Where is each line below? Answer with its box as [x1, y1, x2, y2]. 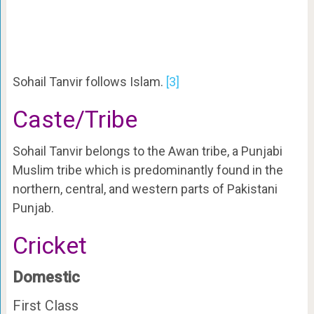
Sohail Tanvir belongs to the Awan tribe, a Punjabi [12, 144, 282, 159]
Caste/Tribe [12, 105, 137, 134]
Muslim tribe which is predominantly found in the [12, 163, 283, 178]
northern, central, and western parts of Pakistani [12, 182, 278, 197]
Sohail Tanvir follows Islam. [12, 74, 166, 90]
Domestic [12, 268, 80, 287]
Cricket [12, 231, 87, 260]
